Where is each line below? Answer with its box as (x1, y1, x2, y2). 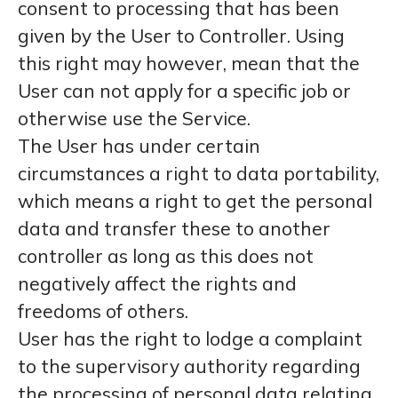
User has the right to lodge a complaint (18, 327, 362, 350)
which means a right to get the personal (18, 189, 372, 212)
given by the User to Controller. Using (18, 24, 345, 47)
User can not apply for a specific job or (18, 79, 351, 102)
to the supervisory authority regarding (18, 354, 361, 378)
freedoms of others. (18, 299, 188, 322)
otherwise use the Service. (18, 107, 251, 130)
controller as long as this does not (18, 244, 314, 267)
